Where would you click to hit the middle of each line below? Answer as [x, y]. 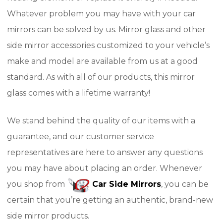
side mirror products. [48, 216]
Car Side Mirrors [125, 184]
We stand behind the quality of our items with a [101, 121]
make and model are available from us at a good [102, 61]
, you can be [185, 184]
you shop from [36, 184]
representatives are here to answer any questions [105, 152]
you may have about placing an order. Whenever [105, 168]
